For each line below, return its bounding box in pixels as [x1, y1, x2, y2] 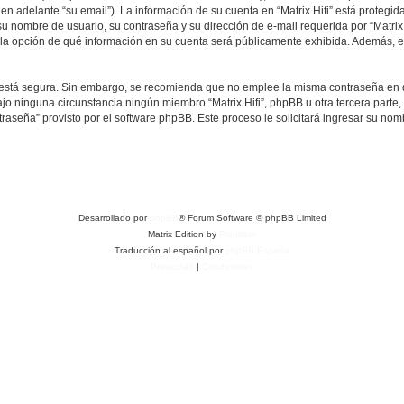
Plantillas [219, 229, 256, 239]
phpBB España [225, 245, 289, 255]
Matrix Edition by [148, 229, 219, 239]
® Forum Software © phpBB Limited [178, 213, 326, 223]
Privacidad [151, 262, 194, 271]
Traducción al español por [115, 245, 225, 255]
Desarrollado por [78, 213, 150, 223]
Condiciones [202, 262, 253, 271]
